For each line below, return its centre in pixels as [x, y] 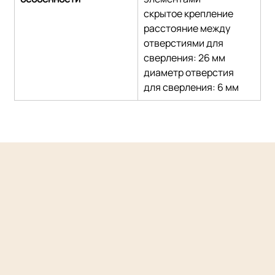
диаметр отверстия [190, 72]
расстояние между [188, 28]
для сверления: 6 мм [192, 87]
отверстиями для [185, 43]
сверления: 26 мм [185, 57]
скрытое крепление [189, 13]
